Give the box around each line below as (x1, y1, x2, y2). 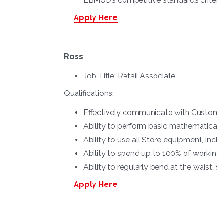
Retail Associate (118, 71, 175, 80)
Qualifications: (64, 88, 114, 98)
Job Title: (83, 71, 118, 80)
